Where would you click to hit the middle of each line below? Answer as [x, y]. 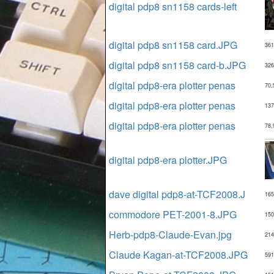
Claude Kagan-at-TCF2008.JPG [178, 255]
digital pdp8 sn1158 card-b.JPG [177, 65]
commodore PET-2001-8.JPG [173, 214]
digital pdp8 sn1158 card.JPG [173, 45]
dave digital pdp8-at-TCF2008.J [177, 194]
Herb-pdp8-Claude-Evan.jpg [170, 235]
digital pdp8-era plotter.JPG [168, 160]
